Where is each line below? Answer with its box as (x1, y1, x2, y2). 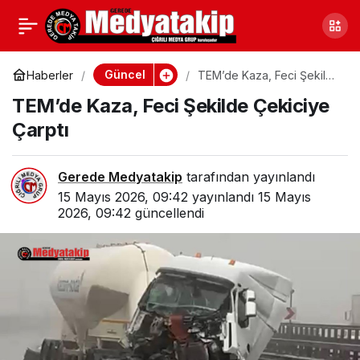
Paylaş (317, 16, 348, 28)
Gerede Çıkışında (12, 14, 121, 30)
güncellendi (131, 205, 204, 221)
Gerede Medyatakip (58, 169, 182, 185)
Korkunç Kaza (12, 58, 100, 74)
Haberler (27, 67, 73, 82)
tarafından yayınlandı (182, 169, 315, 185)
